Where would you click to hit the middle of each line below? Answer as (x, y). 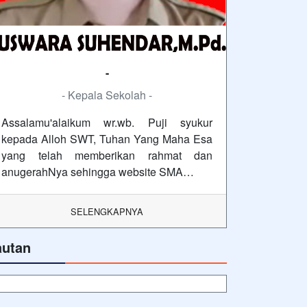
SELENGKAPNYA (107, 212)
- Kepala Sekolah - (107, 95)
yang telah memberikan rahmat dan (107, 156)
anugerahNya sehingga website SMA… (98, 172)
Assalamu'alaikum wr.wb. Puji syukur (107, 123)
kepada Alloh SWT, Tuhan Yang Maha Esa (107, 139)
